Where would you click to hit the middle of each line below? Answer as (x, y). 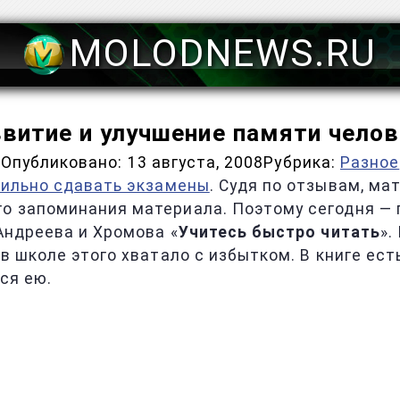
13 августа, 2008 (196, 162)
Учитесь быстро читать (279, 232)
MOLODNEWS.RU (222, 53)
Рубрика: (300, 162)
